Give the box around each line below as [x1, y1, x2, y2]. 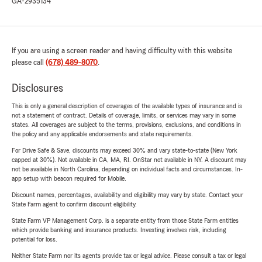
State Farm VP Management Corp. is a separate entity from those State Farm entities [12, 217, 239, 225]
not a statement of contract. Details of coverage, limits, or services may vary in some [12, 112, 236, 119]
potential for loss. [12, 236, 57, 243]
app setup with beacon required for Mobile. [12, 175, 126, 182]
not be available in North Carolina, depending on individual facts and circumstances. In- [12, 166, 243, 173]
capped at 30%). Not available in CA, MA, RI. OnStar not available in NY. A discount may [12, 156, 246, 164]
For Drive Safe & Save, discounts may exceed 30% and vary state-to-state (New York [12, 147, 237, 154]
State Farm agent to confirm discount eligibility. [12, 201, 137, 208]
